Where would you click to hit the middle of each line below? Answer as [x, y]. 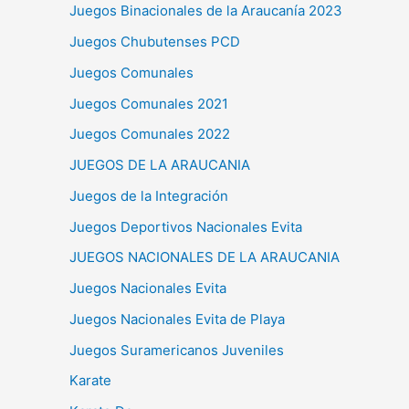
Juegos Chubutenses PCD [155, 42]
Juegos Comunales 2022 [150, 134]
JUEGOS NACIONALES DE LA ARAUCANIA [204, 257]
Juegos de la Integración [149, 195]
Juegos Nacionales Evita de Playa [177, 319]
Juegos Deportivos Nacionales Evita [186, 226]
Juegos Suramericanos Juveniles [177, 350]
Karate [90, 381]
